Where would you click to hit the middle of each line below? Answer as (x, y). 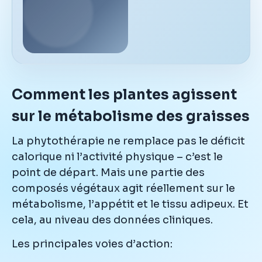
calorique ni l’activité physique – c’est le (117, 156)
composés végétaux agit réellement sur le (123, 188)
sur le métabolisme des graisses (131, 116)
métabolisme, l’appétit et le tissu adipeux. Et (130, 204)
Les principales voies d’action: (92, 244)
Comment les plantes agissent (124, 94)
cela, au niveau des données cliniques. (112, 220)
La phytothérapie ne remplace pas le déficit (128, 141)
